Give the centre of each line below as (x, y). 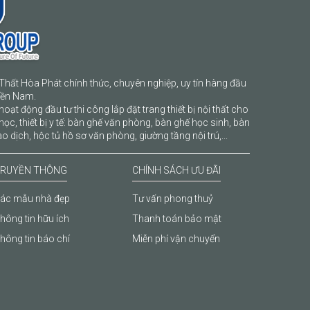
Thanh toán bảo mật (177, 219)
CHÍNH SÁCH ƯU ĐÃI (176, 171)
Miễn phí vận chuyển (176, 239)
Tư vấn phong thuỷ (173, 199)
